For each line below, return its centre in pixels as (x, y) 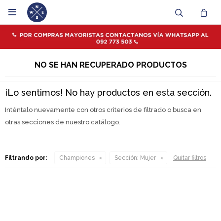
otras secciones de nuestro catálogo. (63, 122)
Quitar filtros (190, 158)
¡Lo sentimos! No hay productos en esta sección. (108, 92)
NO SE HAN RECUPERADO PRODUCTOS (110, 65)
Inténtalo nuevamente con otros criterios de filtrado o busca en (103, 110)
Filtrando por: (26, 158)
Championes (77, 158)
